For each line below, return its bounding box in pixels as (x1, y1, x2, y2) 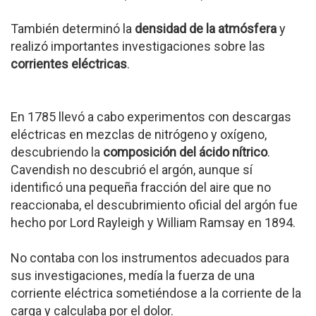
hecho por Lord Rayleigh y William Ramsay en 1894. (11, 215, 296, 230)
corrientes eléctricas (11, 56, 127, 71)
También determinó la (11, 21, 135, 36)
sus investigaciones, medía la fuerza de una (11, 268, 255, 283)
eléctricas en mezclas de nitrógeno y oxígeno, (11, 127, 267, 142)
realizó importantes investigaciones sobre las (11, 39, 265, 54)
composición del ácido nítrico (103, 145, 267, 159)
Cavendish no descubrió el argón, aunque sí (11, 162, 253, 177)
